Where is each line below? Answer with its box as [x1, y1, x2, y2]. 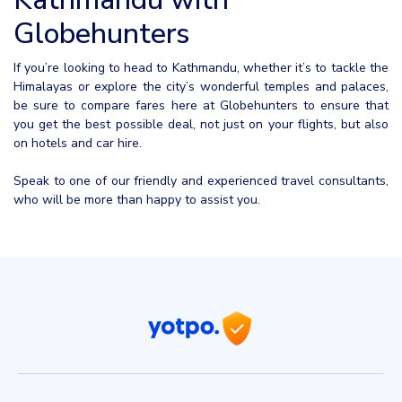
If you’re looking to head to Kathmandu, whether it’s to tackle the [13, 59, 389, 77]
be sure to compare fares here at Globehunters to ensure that [13, 97, 389, 115]
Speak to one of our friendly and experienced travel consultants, [13, 172, 389, 190]
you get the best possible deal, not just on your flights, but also [13, 116, 389, 134]
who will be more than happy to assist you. [13, 191, 260, 209]
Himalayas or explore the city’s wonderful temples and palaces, [13, 78, 389, 96]
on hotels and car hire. [13, 135, 142, 153]
